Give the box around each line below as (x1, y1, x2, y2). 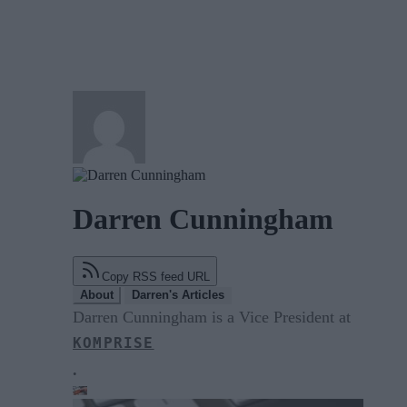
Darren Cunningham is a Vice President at (73, 307, 351, 326)
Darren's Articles (132, 287, 224, 302)
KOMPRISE (73, 333, 154, 352)
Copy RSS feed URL (102, 269, 210, 283)
